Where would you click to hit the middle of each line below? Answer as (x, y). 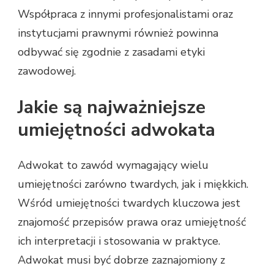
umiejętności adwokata (117, 130)
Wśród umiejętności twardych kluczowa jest (129, 203)
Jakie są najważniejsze (112, 107)
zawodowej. (47, 71)
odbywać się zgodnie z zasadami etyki (111, 52)
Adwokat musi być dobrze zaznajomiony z (121, 260)
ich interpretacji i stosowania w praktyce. (119, 241)
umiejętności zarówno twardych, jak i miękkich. (133, 184)
